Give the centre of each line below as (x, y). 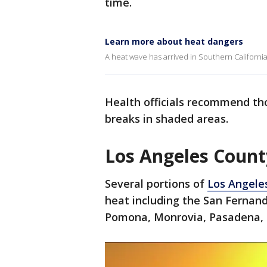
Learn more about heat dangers (174, 41)
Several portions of (156, 184)
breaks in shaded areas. (167, 119)
